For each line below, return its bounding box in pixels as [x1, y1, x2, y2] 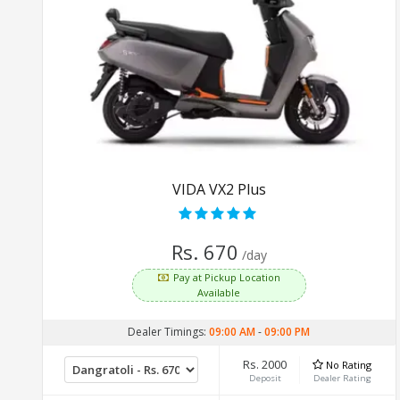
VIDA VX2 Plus [171, 179, 266, 199]
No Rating [326, 357, 371, 371]
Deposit [248, 371, 281, 384]
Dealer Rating [312, 371, 371, 384]
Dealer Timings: [128, 323, 210, 339]
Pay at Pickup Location [172, 270, 280, 284]
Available [197, 285, 241, 299]
